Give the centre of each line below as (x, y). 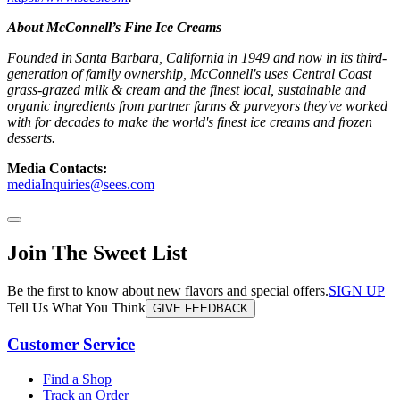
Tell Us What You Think (76, 308)
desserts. (31, 138)
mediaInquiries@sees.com (81, 185)
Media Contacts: (57, 169)
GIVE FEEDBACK (200, 309)
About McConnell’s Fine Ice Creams (114, 28)
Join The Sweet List (97, 253)
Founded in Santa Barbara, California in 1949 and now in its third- (197, 58)
